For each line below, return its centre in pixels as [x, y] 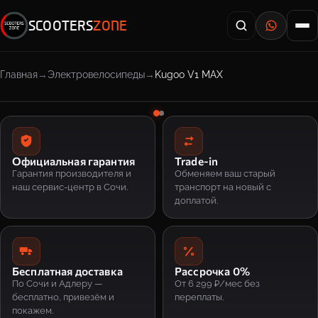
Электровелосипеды [96, 75]
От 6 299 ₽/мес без [217, 284]
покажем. [33, 311]
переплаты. [199, 297]
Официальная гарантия [74, 161]
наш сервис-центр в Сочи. [70, 187]
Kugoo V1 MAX [189, 75]
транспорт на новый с [223, 187]
